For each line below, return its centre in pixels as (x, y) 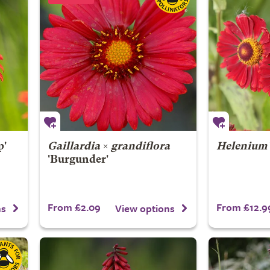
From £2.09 (74, 207)
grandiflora (140, 147)
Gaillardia (74, 147)
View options (145, 208)
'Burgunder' (78, 160)
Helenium (241, 147)
